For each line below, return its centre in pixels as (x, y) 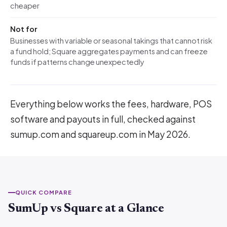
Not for (24, 29)
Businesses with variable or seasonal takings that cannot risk (111, 41)
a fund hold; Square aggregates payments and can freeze (109, 51)
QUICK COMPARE (44, 192)
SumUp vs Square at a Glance (86, 209)
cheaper (25, 6)
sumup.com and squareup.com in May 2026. (100, 134)
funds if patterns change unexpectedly (77, 62)
